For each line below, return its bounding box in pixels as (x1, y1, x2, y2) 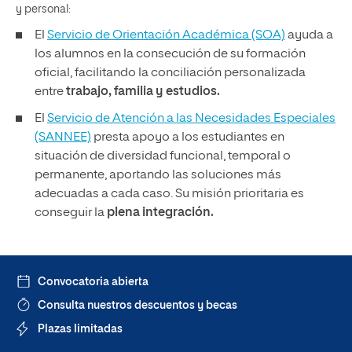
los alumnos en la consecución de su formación (35, 48, 306, 60)
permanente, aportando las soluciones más (35, 169, 281, 181)
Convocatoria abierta (38, 277, 148, 288)
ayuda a (285, 29, 333, 42)
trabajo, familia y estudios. (64, 86, 225, 98)
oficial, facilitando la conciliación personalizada (35, 67, 306, 79)
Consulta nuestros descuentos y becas (38, 300, 237, 311)
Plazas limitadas (38, 324, 123, 335)
